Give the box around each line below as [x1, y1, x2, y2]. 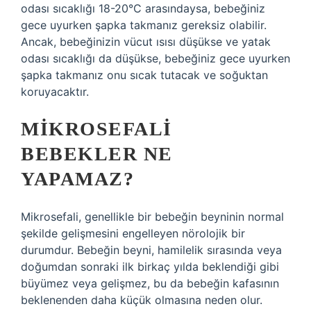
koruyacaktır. [21, 85, 89, 99]
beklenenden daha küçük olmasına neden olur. [21, 293, 262, 307]
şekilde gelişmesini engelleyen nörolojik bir [21, 226, 245, 240]
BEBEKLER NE [21, 143, 173, 165]
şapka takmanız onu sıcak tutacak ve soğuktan [21, 68, 268, 82]
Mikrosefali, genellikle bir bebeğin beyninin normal [21, 210, 284, 224]
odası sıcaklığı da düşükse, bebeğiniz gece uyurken [21, 51, 290, 65]
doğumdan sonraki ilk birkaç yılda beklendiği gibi [21, 260, 279, 274]
